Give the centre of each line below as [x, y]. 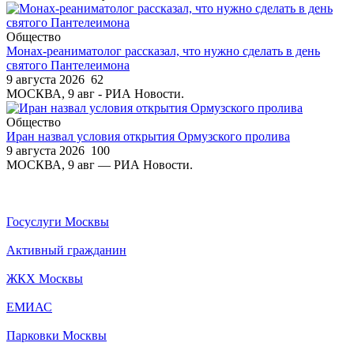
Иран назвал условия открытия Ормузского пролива [148, 136]
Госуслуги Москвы [58, 221]
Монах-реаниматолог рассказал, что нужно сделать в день [163, 51]
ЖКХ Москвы [45, 278]
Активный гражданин [66, 250]
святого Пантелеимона [68, 65]
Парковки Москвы [56, 335]
